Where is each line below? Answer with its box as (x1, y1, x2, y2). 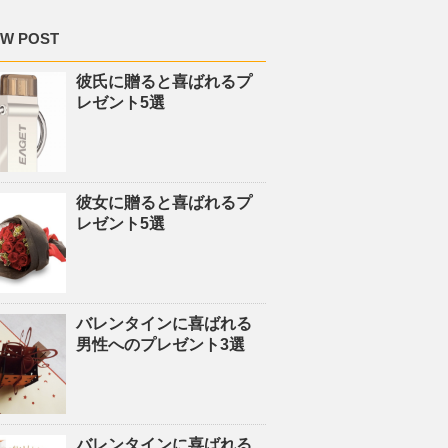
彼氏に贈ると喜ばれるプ (76, 73, 252, 90)
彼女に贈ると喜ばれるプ (76, 194, 252, 211)
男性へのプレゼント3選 (76, 336, 245, 353)
